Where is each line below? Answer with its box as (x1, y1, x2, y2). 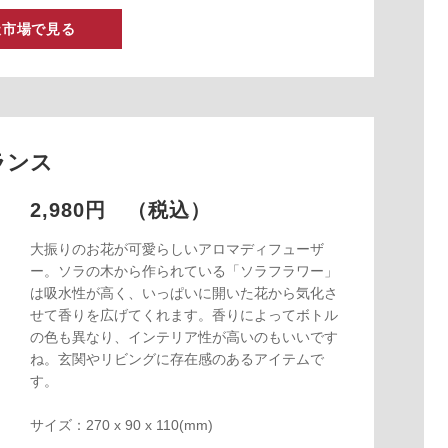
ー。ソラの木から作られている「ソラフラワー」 (29, 263, 338, 280)
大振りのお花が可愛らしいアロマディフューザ (29, 241, 324, 258)
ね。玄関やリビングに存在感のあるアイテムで (29, 351, 324, 368)
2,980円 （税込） (29, 199, 211, 222)
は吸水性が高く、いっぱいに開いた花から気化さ (29, 285, 338, 302)
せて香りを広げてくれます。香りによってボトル (29, 307, 338, 324)
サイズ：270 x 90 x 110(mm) (29, 417, 217, 434)
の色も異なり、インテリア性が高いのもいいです (29, 329, 338, 346)
